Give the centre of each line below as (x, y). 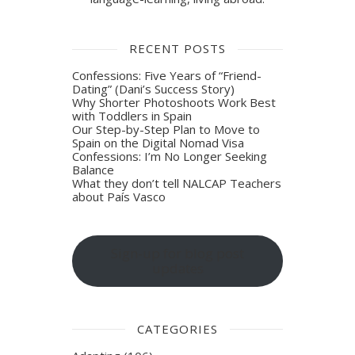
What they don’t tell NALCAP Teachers (177, 183)
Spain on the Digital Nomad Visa (158, 143)
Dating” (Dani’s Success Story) (154, 89)
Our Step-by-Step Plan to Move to (166, 130)
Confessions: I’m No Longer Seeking (170, 157)
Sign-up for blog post (177, 254)
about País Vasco (119, 197)
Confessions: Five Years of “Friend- (167, 76)
